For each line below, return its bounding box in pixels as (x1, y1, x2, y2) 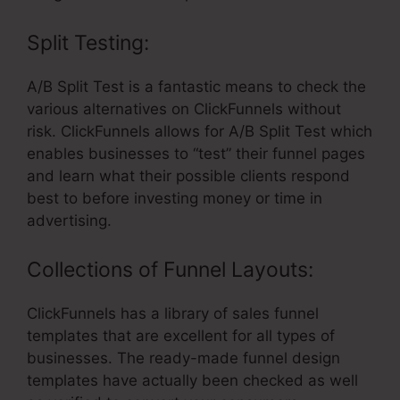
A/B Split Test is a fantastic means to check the (27, 77, 366, 96)
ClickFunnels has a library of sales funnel (27, 304, 319, 323)
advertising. (27, 211, 112, 229)
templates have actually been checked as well (27, 371, 358, 390)
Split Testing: (27, 29, 149, 55)
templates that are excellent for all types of (27, 327, 335, 346)
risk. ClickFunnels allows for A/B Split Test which (27, 121, 372, 140)
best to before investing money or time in (27, 188, 322, 207)
